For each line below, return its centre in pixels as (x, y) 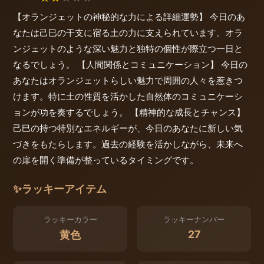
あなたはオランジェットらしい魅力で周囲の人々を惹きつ (128, 81)
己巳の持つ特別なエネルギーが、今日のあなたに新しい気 (128, 128)
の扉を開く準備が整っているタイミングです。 (106, 160)
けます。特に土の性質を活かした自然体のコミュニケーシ (128, 97)
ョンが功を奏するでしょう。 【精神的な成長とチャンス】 (129, 113)
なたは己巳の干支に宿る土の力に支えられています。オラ (128, 33)
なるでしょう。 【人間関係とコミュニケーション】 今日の (130, 65)
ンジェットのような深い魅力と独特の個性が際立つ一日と (128, 49)
